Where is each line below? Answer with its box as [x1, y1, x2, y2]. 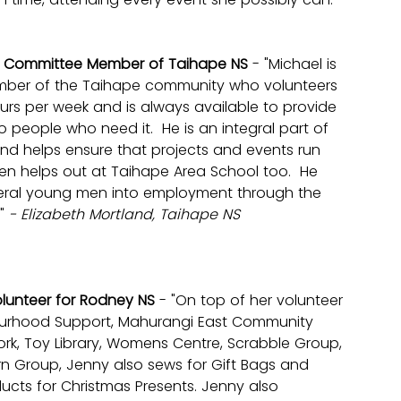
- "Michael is [252, 54, 341, 75]
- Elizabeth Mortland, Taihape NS [9, 204, 240, 226]
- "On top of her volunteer [159, 290, 347, 311]
